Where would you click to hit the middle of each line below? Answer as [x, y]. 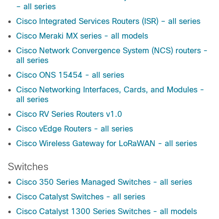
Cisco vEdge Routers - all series [75, 129]
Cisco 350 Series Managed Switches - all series [104, 182]
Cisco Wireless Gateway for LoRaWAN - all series [107, 144]
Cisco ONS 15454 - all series [70, 75]
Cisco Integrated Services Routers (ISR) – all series [108, 22]
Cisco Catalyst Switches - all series [81, 197]
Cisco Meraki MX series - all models [82, 36]
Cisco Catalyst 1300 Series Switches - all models [107, 212]
